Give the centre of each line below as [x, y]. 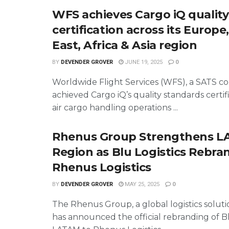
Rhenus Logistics [102, 167]
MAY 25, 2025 [141, 184]
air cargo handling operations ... [115, 107]
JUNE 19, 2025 [143, 62]
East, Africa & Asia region [125, 45]
